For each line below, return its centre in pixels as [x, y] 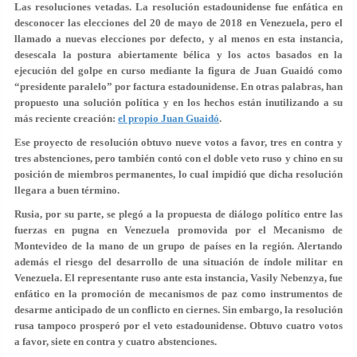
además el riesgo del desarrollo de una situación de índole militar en [178, 262]
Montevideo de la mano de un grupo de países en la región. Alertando [178, 246]
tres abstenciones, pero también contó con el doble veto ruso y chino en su [178, 158]
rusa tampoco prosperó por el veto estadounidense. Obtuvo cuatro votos [178, 326]
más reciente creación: [66, 118]
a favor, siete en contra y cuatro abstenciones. [116, 341]
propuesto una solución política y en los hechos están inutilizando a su [178, 102]
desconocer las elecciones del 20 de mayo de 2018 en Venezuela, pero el [178, 23]
